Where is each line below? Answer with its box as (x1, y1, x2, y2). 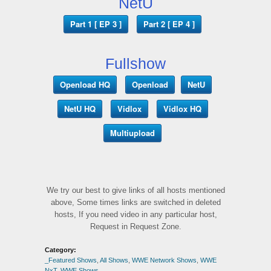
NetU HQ (64, 102, 96, 114)
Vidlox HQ (163, 102, 201, 114)
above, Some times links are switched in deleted (50, 197, 221, 207)
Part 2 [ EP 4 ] (143, 18, 195, 30)
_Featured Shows (45, 256, 97, 264)
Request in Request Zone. (90, 221, 181, 231)
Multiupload (110, 126, 155, 139)
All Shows (100, 256, 128, 264)
